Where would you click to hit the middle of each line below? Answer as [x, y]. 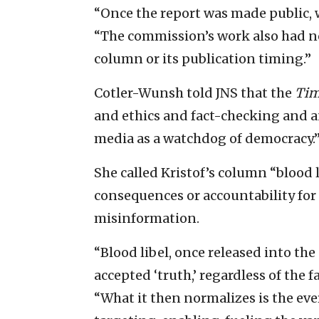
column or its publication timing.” [203, 58]
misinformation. [147, 218]
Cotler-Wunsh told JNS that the [194, 93]
